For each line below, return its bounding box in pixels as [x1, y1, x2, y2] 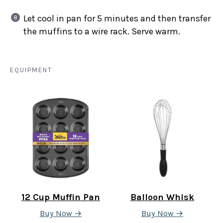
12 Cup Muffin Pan [21, 192, 100, 203]
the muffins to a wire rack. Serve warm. [23, 25, 180, 37]
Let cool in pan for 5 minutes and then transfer [23, 12, 211, 24]
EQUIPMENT [9, 66, 52, 74]
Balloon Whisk [130, 192, 195, 203]
